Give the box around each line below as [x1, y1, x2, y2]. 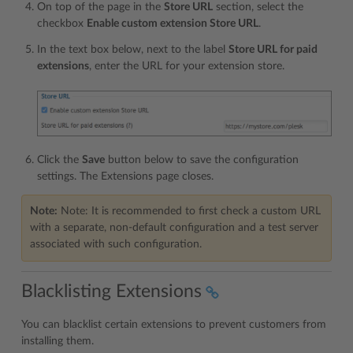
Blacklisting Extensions [21, 282, 202, 301]
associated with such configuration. [30, 238, 202, 250]
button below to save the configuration [105, 154, 299, 165]
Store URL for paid [229, 43, 318, 55]
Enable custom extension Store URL [87, 17, 258, 29]
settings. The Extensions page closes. [37, 170, 214, 182]
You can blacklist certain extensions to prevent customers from [21, 319, 326, 331]
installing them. [21, 336, 94, 347]
